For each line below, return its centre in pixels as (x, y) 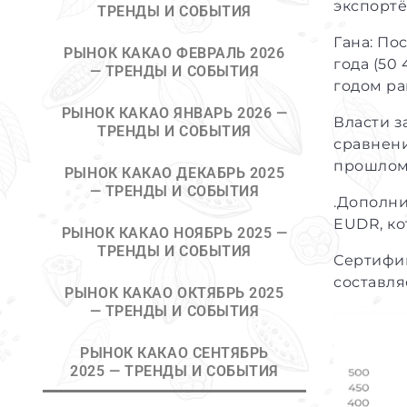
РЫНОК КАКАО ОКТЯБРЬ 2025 (174, 293)
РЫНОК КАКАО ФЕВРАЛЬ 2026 (174, 53)
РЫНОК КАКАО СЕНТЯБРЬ (174, 353)
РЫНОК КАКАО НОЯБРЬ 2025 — (174, 233)
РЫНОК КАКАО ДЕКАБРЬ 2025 (174, 173)
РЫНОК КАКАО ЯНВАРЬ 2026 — (174, 113)
